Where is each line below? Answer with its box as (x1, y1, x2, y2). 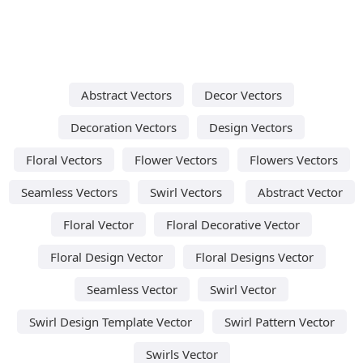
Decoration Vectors (70, 118, 177, 135)
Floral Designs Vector (194, 248, 314, 265)
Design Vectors (209, 118, 293, 135)
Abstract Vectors (81, 86, 172, 103)
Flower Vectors (134, 151, 217, 168)
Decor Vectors (204, 86, 282, 103)
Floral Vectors (25, 151, 102, 168)
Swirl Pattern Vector (224, 313, 335, 330)
